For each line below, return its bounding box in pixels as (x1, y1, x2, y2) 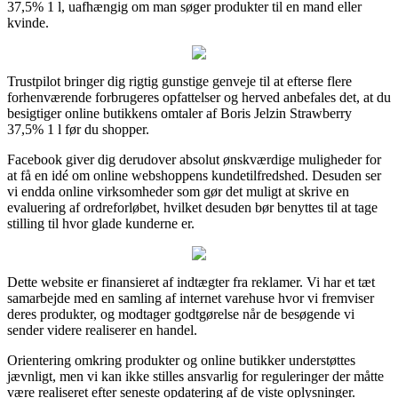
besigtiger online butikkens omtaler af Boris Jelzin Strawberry (7, 105, 352, 121)
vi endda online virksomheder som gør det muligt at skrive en (7, 183, 349, 199)
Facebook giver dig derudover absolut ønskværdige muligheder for (7, 151, 381, 167)
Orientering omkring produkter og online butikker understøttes (7, 352, 355, 368)
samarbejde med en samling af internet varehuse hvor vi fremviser (7, 290, 374, 306)
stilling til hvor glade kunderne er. (7, 215, 195, 231)
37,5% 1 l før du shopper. (7, 121, 149, 137)
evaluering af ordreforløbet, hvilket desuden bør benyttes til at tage (7, 199, 378, 215)
